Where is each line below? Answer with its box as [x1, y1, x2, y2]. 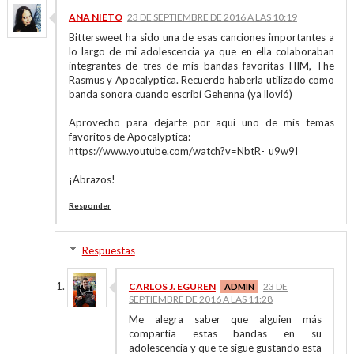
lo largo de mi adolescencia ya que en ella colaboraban [68, 45, 335, 58]
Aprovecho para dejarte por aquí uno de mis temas [68, 116, 335, 129]
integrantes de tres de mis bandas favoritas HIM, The [68, 59, 335, 72]
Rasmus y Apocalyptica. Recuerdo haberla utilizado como [68, 73, 335, 86]
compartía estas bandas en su [128, 327, 322, 340]
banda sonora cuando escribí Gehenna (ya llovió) [68, 88, 292, 100]
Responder [68, 201, 111, 210]
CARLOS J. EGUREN [128, 281, 216, 292]
